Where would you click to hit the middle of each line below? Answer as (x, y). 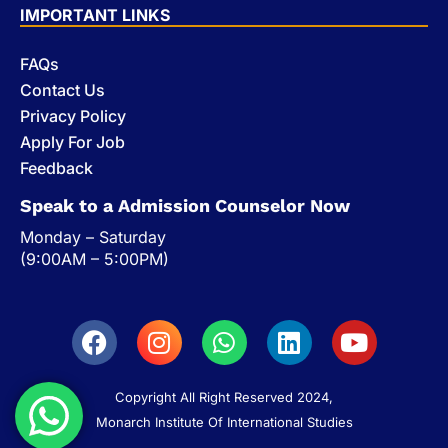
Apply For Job (72, 141)
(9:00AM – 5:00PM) (94, 258)
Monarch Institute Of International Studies (224, 421)
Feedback (56, 167)
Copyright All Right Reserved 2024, (224, 396)
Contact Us (62, 89)
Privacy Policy (73, 115)
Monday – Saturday (93, 236)
